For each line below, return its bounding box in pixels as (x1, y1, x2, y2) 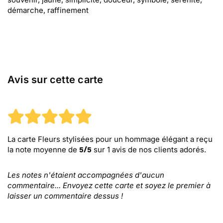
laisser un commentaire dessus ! (7, 191, 123, 201)
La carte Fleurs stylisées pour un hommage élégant (7, 134, 188, 144)
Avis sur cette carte (7, 74, 104, 86)
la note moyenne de (7, 145, 79, 154)
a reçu (188, 134, 213, 144)
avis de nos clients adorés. (110, 145, 206, 154)
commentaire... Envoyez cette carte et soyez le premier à (7, 181, 211, 190)
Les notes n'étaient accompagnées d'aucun (7, 170, 164, 180)
